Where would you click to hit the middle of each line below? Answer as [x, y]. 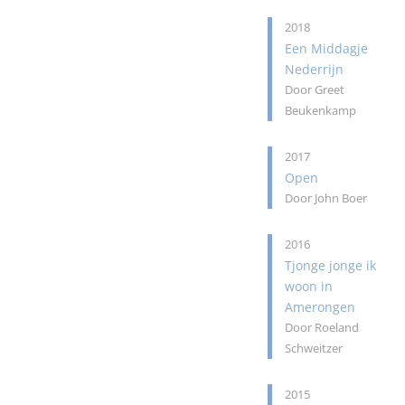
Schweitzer [314, 348]
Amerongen [320, 307]
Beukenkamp [321, 111]
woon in [309, 286]
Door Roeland [322, 328]
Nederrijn [315, 69]
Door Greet [315, 90]
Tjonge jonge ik [331, 265]
